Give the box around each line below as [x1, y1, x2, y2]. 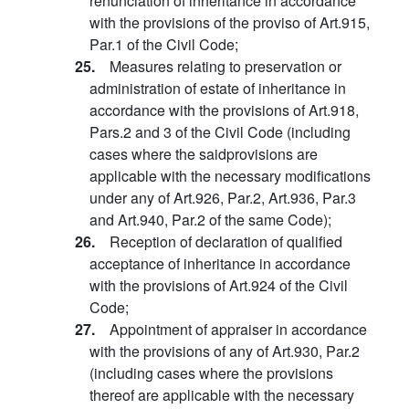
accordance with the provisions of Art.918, [89, 100, 359, 121]
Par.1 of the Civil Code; [89, 34, 238, 55]
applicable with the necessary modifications [89, 165, 371, 186]
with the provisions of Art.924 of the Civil [89, 275, 348, 296]
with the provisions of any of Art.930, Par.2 [89, 341, 360, 362]
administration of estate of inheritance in [89, 78, 346, 99]
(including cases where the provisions [89, 362, 333, 383]
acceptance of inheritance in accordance [89, 253, 351, 274]
